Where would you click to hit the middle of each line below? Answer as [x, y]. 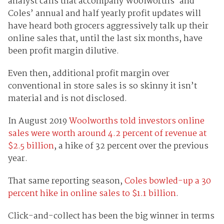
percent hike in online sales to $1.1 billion [92, 193]
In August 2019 [38, 121]
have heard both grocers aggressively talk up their [108, 26]
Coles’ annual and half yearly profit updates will [104, 13]
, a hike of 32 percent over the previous [131, 146]
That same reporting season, [66, 181]
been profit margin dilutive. [63, 51]
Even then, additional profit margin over [88, 73]
